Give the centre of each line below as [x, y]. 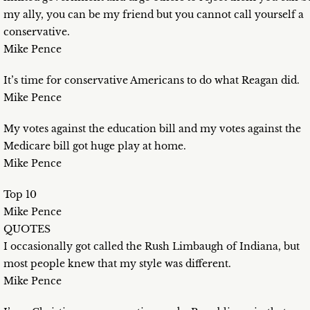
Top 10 [20, 195]
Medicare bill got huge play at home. [95, 146]
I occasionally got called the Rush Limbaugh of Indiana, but [152, 247]
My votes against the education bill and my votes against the [152, 129]
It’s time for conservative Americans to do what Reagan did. [152, 81]
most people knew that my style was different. [117, 264]
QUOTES [27, 229]
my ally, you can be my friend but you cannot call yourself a [154, 15]
